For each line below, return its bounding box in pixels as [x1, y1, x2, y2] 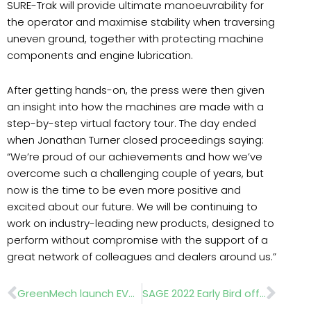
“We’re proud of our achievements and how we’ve [7, 149, 262, 164]
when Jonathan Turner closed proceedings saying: [7, 132, 264, 147]
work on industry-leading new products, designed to [7, 215, 274, 230]
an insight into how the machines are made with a [7, 99, 264, 114]
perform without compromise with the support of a [7, 232, 268, 247]
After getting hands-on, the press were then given [7, 82, 264, 97]
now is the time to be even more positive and [7, 182, 241, 197]
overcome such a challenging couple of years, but [7, 165, 264, 180]
